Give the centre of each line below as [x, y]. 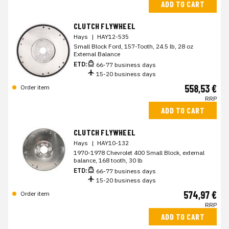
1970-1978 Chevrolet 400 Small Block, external [139, 153]
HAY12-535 [113, 37]
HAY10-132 [113, 143]
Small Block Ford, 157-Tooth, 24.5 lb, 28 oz [133, 46]
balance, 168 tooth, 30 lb [108, 160]
